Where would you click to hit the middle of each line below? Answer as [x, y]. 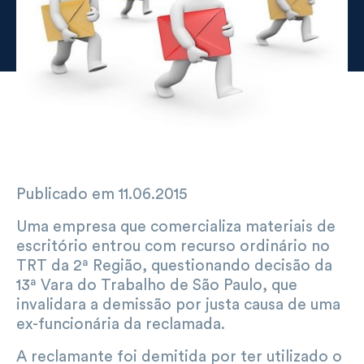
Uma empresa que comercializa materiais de [176, 226]
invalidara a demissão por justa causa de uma [178, 304]
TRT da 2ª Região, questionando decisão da [174, 265]
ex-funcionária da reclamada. [121, 324]
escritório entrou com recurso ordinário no [173, 246]
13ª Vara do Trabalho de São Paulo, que [157, 285]
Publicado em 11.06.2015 [102, 194]
